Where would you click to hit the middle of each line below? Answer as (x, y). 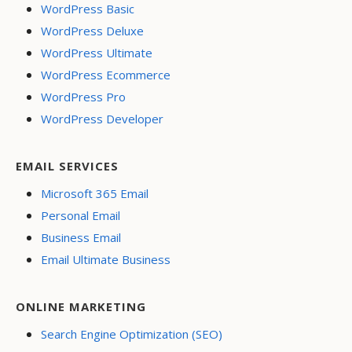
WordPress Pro (83, 97)
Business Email (81, 238)
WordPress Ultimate (97, 53)
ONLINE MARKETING (81, 307)
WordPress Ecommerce (106, 75)
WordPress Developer (102, 119)
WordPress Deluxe (92, 31)
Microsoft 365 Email (95, 194)
